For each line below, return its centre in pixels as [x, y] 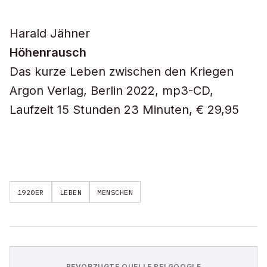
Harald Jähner [50, 33]
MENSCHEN [115, 192]
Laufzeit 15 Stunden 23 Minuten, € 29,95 [124, 110]
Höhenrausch [48, 52]
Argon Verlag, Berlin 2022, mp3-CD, [111, 91]
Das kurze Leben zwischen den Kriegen [122, 72]
